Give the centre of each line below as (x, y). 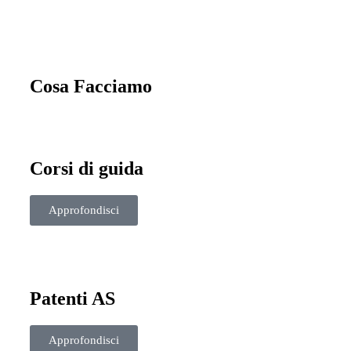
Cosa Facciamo (91, 87)
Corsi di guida (87, 169)
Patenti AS (72, 298)
